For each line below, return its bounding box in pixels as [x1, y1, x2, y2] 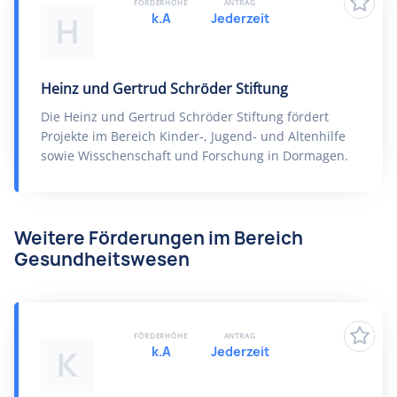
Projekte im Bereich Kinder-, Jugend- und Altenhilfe [41, 128, 346, 144]
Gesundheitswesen [14, 247, 190, 271]
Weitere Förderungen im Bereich [14, 226, 303, 250]
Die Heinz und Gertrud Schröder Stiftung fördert [41, 108, 329, 125]
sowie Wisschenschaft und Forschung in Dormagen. [41, 147, 348, 164]
